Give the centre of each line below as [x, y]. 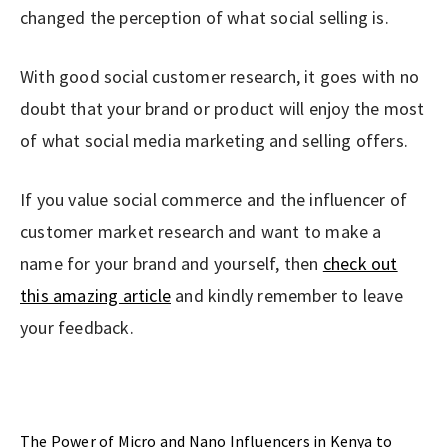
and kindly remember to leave [287, 295]
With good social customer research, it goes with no [220, 76]
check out [360, 263]
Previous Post [112, 411]
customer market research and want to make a [201, 231]
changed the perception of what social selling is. [204, 17]
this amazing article [95, 295]
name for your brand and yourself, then [171, 263]
